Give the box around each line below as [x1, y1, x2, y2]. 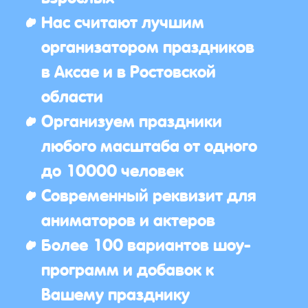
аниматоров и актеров [41, 201, 215, 236]
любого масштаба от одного [41, 127, 257, 162]
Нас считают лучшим [41, 3, 204, 38]
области [41, 78, 103, 112]
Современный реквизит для [41, 177, 256, 211]
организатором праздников [41, 28, 254, 63]
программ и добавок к [41, 251, 214, 285]
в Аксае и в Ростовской [41, 53, 216, 87]
